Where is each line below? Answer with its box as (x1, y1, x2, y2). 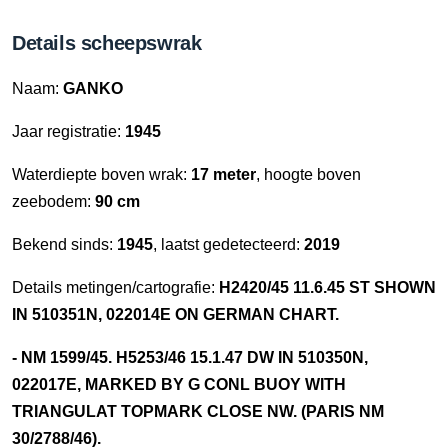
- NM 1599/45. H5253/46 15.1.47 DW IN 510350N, (12, 349, 368, 366)
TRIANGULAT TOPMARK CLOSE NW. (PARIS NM (12, 403, 384, 420)
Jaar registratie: (12, 123, 125, 140)
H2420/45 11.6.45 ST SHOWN (219, 279, 436, 296)
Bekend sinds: (12, 236, 117, 253)
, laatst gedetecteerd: (153, 236, 304, 253)
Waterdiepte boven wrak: (12, 166, 191, 183)
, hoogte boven (256, 166, 361, 183)
